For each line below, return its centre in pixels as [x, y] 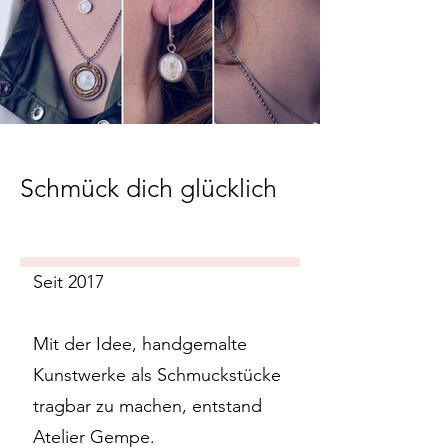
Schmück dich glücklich [148, 188]
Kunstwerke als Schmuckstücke [157, 375]
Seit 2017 [68, 282]
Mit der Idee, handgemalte [140, 344]
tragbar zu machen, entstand [147, 406]
